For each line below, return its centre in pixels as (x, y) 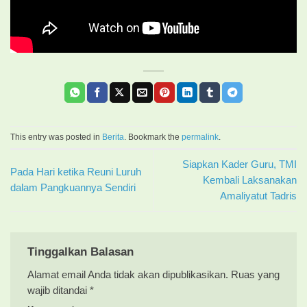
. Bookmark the (153, 136)
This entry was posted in (56, 136)
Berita (113, 136)
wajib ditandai (59, 290)
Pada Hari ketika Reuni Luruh (76, 172)
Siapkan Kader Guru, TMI (240, 164)
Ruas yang (255, 274)
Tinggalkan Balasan (81, 251)
